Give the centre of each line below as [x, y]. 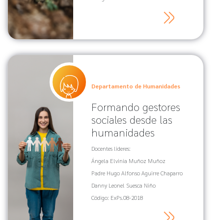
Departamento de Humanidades [136, 86]
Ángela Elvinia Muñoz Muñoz [128, 161]
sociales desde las [132, 120]
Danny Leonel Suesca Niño [123, 185]
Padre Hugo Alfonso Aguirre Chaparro [137, 173]
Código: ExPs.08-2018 [117, 198]
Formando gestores [136, 107]
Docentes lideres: [111, 149]
